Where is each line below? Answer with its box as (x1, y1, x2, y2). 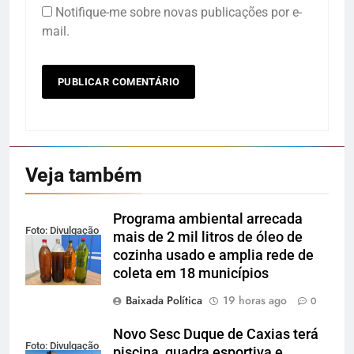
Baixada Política (126, 292, 202, 309)
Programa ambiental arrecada (113, 211, 303, 228)
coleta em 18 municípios (113, 265, 272, 282)
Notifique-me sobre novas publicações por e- (55, 5, 302, 21)
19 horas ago (223, 292, 287, 309)
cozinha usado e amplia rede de (113, 247, 314, 264)
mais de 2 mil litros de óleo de (113, 229, 303, 246)
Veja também (25, 164, 142, 187)
